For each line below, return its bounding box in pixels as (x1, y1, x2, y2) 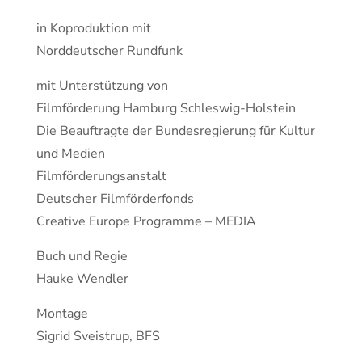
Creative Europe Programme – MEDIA (36, 213, 256, 231)
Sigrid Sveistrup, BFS (36, 327, 160, 346)
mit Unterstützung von (36, 77, 168, 95)
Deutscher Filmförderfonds (36, 190, 194, 208)
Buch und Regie (36, 247, 128, 266)
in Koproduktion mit (36, 19, 151, 38)
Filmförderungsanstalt (36, 167, 166, 186)
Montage (36, 305, 88, 323)
